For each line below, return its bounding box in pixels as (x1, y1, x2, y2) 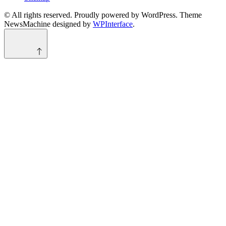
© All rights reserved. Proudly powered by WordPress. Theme (4, 11, 202, 20)
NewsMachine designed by (4, 20, 93, 29)
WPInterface (93, 20, 133, 29)
